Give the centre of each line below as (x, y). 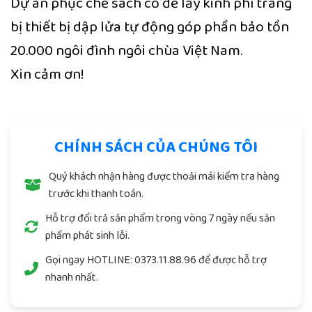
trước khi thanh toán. (96, 194)
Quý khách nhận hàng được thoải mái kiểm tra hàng (164, 177)
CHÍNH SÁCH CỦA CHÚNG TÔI (156, 148)
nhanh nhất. (72, 278)
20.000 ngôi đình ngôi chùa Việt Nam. (126, 51)
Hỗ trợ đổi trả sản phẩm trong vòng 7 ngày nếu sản (160, 219)
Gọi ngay (66, 260)
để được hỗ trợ (232, 260)
